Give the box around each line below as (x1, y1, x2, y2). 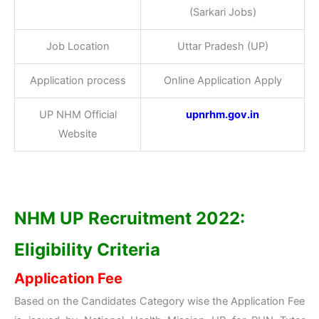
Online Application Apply (163, 73, 282, 87)
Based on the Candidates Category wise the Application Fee (14, 294, 305, 308)
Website (58, 127, 97, 140)
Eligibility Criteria (14, 239, 160, 260)
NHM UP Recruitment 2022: (14, 207, 245, 229)
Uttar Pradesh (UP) (177, 39, 268, 53)
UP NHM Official (38, 108, 117, 121)
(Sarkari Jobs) (189, 5, 256, 19)
